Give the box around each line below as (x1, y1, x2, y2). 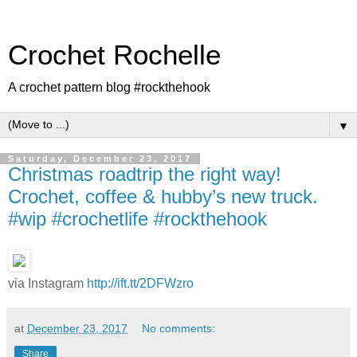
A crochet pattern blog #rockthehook (8, 80, 210, 94)
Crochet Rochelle (8, 40, 221, 70)
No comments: (142, 321, 216, 335)
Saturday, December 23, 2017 (8, 154, 192, 163)
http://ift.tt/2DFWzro (87, 276, 194, 290)
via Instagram (8, 276, 87, 290)
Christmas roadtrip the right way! (8, 163, 281, 185)
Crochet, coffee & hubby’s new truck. (8, 186, 318, 207)
